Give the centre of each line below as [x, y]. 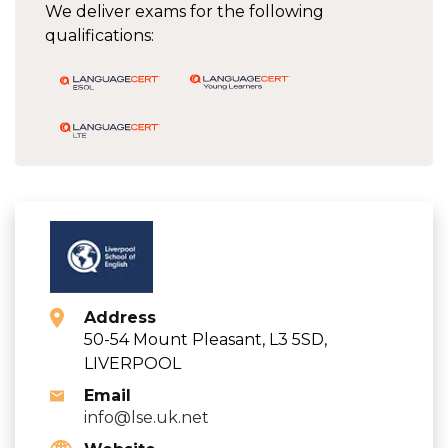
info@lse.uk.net [146, 417]
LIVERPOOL [132, 363]
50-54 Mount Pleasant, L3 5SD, [205, 339]
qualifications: [99, 35]
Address [120, 317]
